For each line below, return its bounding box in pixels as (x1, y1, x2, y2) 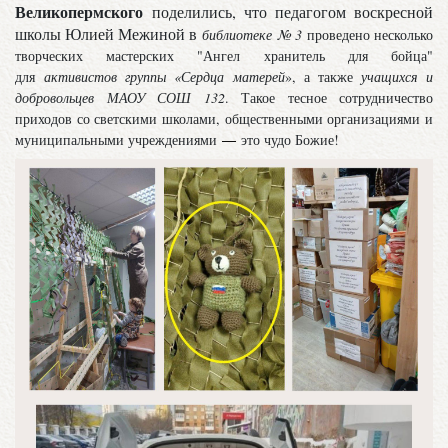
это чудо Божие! (236, 129, 344, 149)
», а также (284, 66, 361, 86)
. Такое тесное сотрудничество (224, 87, 433, 107)
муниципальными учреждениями (15, 129, 222, 149)
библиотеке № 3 (202, 24, 302, 44)
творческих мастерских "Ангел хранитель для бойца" (15, 45, 433, 65)
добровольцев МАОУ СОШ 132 (15, 87, 225, 107)
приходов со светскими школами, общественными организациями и (15, 108, 433, 128)
